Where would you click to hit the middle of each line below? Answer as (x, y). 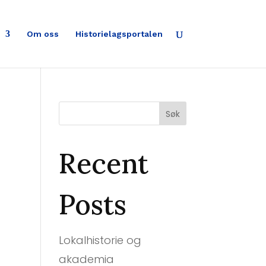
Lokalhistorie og (100, 240)
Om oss (42, 34)
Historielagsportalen (119, 34)
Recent (103, 164)
